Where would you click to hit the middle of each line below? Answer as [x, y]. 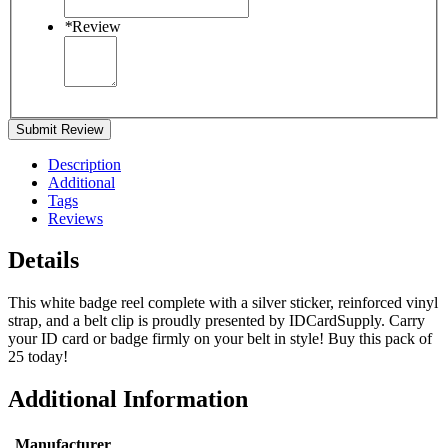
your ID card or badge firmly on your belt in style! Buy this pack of [220, 339]
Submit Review [59, 129]
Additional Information [128, 399]
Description [84, 164]
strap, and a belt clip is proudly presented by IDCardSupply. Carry [216, 321]
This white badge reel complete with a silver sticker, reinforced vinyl [223, 303]
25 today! [38, 357]
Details [43, 260]
